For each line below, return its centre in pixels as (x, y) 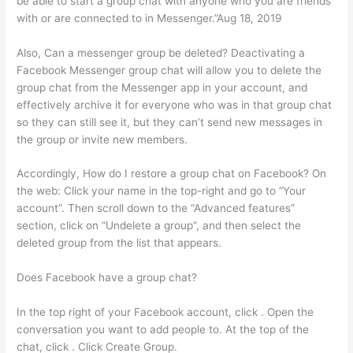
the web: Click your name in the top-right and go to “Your (162, 191)
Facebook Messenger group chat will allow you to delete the (169, 70)
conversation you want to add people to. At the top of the (163, 330)
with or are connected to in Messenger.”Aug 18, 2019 (150, 18)
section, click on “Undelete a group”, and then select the (159, 226)
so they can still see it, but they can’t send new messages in (170, 122)
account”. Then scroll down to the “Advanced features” (156, 208)
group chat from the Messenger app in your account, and (162, 87)
